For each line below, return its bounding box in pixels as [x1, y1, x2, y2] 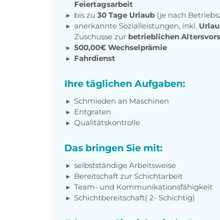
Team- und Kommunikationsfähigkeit [74, 182, 213, 192]
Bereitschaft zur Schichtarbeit [74, 171, 183, 181]
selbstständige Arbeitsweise [74, 161, 176, 170]
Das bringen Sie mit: [64, 142, 163, 154]
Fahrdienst [74, 54, 115, 63]
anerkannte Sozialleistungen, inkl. [74, 21, 199, 31]
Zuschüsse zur [74, 32, 128, 42]
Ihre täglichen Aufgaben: [64, 78, 185, 90]
